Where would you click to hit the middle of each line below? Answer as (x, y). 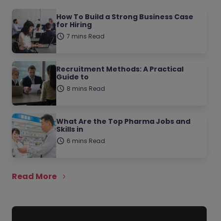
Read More (34, 177)
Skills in (70, 129)
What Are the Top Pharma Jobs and (123, 122)
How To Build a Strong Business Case (125, 17)
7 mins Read (86, 37)
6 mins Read (86, 141)
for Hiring (74, 25)
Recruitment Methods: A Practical (120, 69)
